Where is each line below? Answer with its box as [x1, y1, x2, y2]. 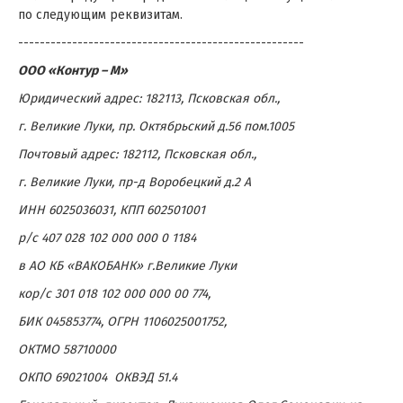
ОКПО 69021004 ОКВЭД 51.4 [18, 370, 177, 385]
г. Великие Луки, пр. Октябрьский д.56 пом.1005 [18, 119, 294, 134]
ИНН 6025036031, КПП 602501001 [18, 202, 205, 218]
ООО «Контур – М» [18, 63, 128, 78]
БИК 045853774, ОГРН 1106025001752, [18, 314, 241, 329]
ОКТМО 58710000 [18, 342, 116, 357]
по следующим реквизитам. [18, 7, 183, 22]
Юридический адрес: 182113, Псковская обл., [18, 91, 280, 106]
